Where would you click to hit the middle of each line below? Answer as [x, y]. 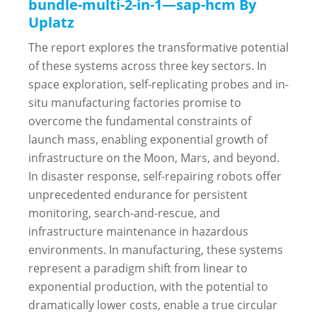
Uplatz [51, 22]
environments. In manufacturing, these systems [156, 249]
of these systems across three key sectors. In [148, 65]
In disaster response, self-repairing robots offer [155, 176]
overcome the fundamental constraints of [140, 121]
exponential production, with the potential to [148, 286]
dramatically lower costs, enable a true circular [153, 305]
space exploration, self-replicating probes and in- [158, 84]
